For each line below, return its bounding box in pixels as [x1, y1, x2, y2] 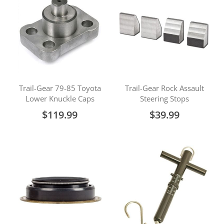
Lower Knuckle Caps [25, 93, 94, 103]
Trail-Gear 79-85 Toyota [18, 83, 101, 93]
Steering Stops [139, 93, 189, 103]
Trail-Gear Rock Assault [124, 83, 204, 93]
